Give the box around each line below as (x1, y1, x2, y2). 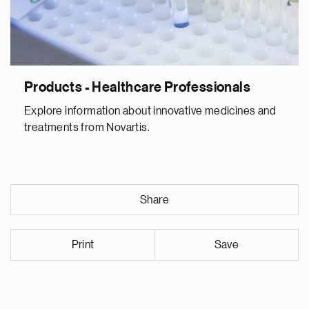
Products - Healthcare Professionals (24, 81, 250, 94)
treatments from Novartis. (24, 122, 150, 133)
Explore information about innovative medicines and (24, 106, 276, 117)
